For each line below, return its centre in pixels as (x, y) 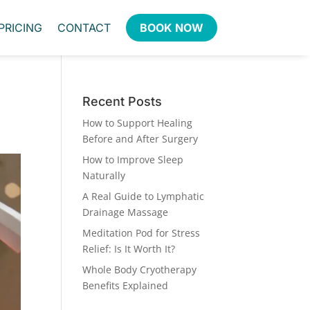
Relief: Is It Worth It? (129, 249)
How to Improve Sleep (133, 159)
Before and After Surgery (140, 139)
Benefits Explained (126, 285)
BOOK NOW (172, 28)
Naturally (104, 175)
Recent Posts (122, 101)
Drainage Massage (126, 212)
